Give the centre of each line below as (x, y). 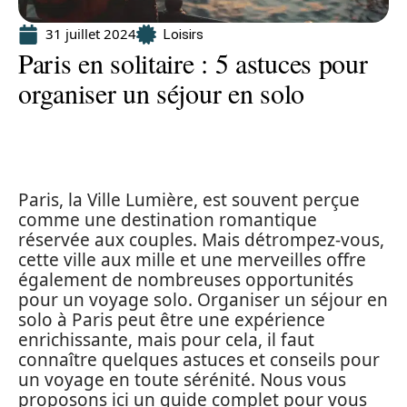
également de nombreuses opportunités (186, 280)
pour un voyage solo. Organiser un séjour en (203, 300)
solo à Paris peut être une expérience (172, 320)
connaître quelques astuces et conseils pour (199, 360)
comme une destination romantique (168, 220)
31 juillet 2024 (91, 34)
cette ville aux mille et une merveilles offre (192, 260)
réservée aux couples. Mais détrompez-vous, (201, 240)
